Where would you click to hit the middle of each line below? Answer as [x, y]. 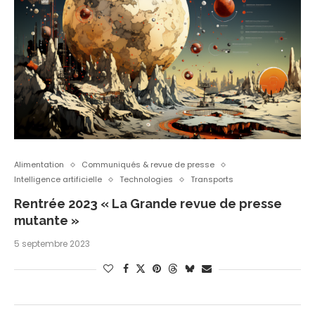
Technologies [146, 180]
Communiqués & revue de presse [148, 165]
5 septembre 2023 [52, 244]
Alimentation [39, 165]
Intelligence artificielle [58, 180]
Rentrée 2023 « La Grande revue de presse [148, 204]
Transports [212, 180]
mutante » [47, 221]
